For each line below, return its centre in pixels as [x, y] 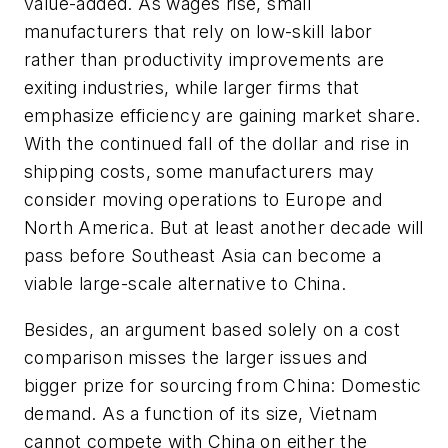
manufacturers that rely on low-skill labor [198, 31]
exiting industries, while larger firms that [192, 87]
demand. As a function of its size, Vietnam [201, 413]
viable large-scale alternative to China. [185, 283]
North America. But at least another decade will [224, 227]
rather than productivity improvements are [204, 59]
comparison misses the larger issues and [196, 357]
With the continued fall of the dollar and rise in [217, 143]
